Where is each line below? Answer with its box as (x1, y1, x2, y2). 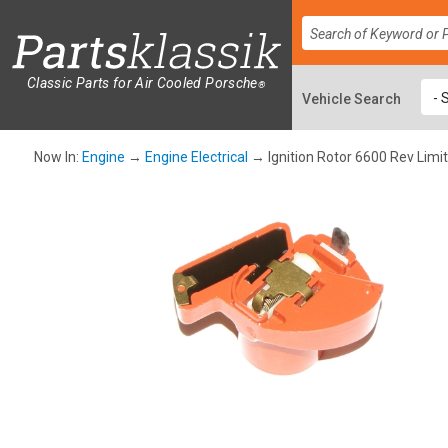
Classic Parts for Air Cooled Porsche (27, 75, 258, 92)
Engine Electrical (145, 149, 248, 165)
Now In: (34, 149, 82, 165)
